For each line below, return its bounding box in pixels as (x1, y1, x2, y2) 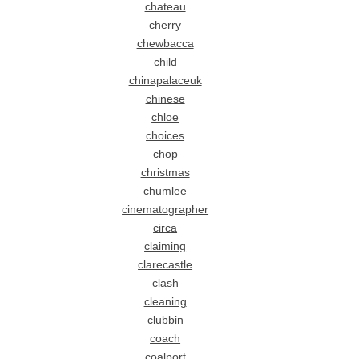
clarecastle (138, 259, 193, 272)
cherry (149, 19, 182, 32)
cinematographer (122, 204, 209, 216)
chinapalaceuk (128, 75, 202, 87)
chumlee (143, 185, 188, 198)
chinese (145, 93, 185, 106)
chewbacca (136, 38, 194, 50)
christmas (140, 167, 190, 179)
